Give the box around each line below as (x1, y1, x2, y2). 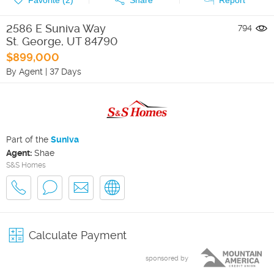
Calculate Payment (29, 228, 127, 242)
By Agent (6, 66, 43, 76)
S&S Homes (6, 160, 46, 169)
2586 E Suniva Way (6, 21, 106, 35)
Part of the (6, 134, 51, 144)
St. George (6, 34, 61, 48)
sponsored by (146, 254, 188, 262)
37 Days (50, 66, 81, 76)
